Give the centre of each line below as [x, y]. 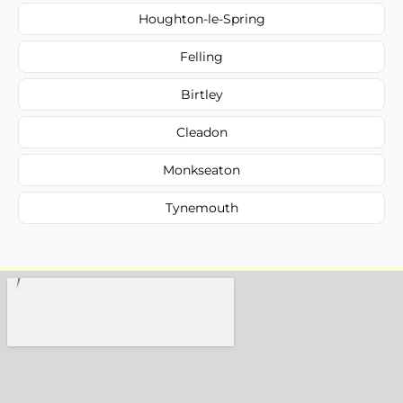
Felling [201, 56]
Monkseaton [201, 170]
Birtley [201, 94]
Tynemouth [201, 207]
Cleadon [201, 132]
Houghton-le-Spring [201, 18]
